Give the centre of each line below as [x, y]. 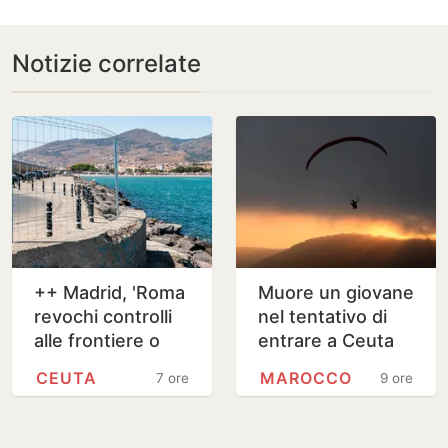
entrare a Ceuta [326, 341]
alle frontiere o [97, 341]
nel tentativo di [322, 317]
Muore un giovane [336, 293]
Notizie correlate [106, 64]
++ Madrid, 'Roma [109, 293]
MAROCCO [306, 378]
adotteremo [85, 365]
